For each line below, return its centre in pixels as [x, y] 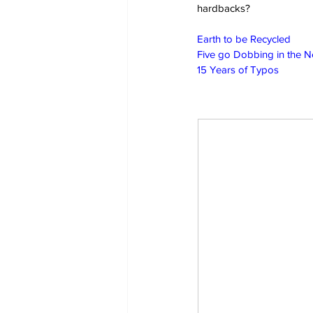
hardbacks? [224, 8]
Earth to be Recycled [244, 38]
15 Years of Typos [238, 69]
